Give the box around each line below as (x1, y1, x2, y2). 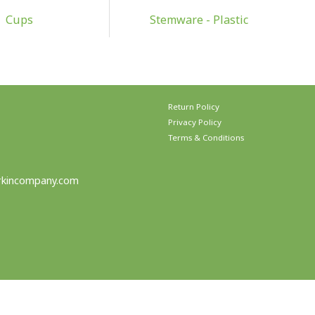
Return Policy (168, 101, 219, 112)
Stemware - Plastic (149, 11, 248, 27)
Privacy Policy (168, 116, 221, 127)
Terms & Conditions (168, 131, 244, 143)
